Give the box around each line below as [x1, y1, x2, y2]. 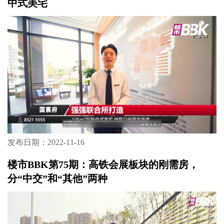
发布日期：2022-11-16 [7, 138, 84, 147]
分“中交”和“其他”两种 [7, 173, 107, 184]
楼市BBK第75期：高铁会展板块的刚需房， [7, 159, 198, 170]
